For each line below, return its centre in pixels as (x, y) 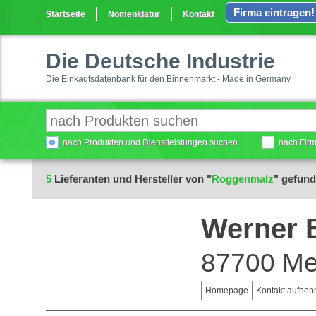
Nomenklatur (134, 14)
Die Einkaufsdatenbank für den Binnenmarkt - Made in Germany (168, 79)
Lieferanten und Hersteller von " (132, 179)
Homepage (227, 291)
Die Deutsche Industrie (160, 61)
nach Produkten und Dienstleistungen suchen (150, 142)
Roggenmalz (243, 179)
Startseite (66, 14)
